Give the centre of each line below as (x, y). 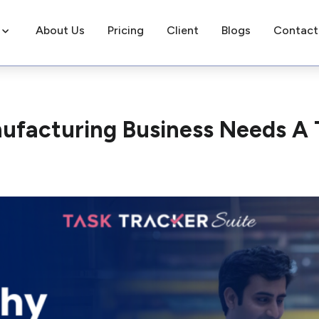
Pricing (125, 30)
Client (182, 30)
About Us (60, 30)
